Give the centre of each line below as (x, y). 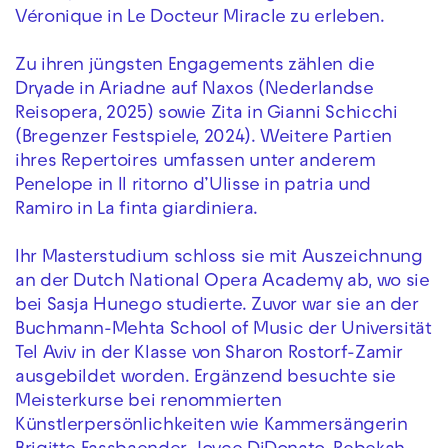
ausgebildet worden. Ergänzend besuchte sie (205, 378)
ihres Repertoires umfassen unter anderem (195, 162)
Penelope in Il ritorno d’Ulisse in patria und (193, 186)
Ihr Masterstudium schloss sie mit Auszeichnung (219, 258)
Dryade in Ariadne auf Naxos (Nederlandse (194, 90)
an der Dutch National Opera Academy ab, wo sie (222, 282)
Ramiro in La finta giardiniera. (136, 210)
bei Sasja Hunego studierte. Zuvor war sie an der (217, 306)
